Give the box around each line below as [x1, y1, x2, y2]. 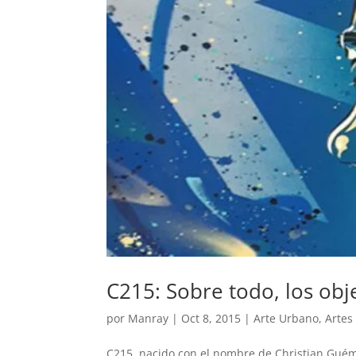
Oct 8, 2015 [181, 311, 242, 327]
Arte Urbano [253, 311, 319, 327]
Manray [128, 311, 169, 327]
